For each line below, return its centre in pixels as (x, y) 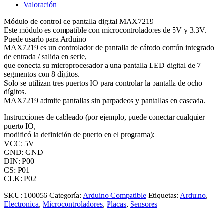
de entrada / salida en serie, (45, 56)
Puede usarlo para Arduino (45, 39)
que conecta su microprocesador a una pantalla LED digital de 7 (102, 65)
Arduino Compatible (114, 195)
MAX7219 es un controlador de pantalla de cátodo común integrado (109, 47)
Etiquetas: (164, 195)
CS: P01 (17, 170)
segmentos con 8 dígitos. (42, 74)
